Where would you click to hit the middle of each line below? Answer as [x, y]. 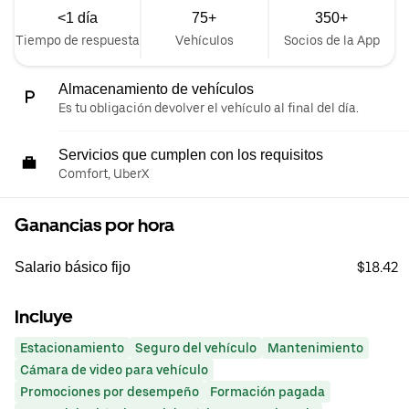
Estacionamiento [72, 347]
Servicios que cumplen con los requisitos [191, 154]
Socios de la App [331, 40]
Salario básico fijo [73, 267]
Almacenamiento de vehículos [156, 89]
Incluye [44, 316]
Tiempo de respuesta [77, 40]
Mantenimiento [315, 347]
